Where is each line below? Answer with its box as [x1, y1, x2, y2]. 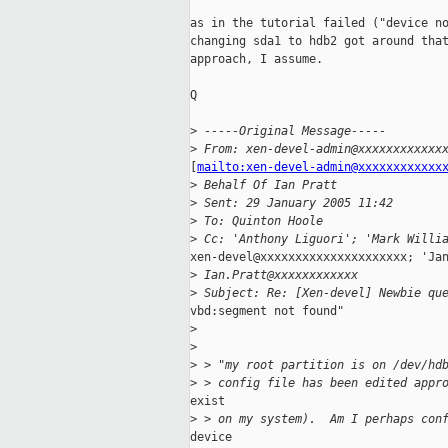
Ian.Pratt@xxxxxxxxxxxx [197, 268, 358, 283]
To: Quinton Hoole [197, 214, 323, 229]
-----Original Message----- [197, 124, 386, 139]
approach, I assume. [190, 52, 323, 67]
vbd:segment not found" [190, 304, 344, 319]
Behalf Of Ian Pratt [197, 178, 337, 193]
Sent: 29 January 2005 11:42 [197, 196, 393, 211]
